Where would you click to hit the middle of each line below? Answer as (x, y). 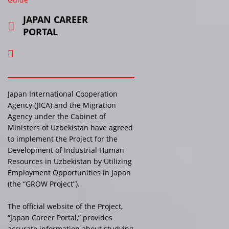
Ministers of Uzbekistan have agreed (70, 127)
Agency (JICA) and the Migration (62, 105)
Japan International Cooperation (63, 94)
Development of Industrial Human (66, 150)
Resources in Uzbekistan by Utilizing (70, 161)
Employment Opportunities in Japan (69, 172)
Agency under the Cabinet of (57, 116)
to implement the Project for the (63, 139)
